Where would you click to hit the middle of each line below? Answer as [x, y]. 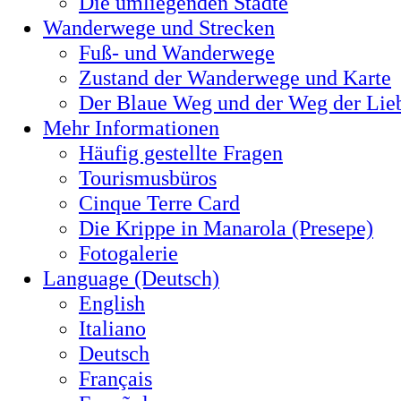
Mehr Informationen [131, 128]
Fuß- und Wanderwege [177, 52]
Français [115, 378]
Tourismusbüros [148, 178]
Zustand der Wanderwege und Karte [235, 77]
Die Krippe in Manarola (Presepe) [226, 228]
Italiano [112, 328]
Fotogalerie [128, 253]
